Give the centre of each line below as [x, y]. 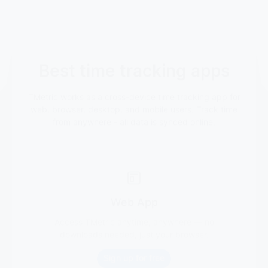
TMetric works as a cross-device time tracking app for [134, 80]
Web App [134, 186]
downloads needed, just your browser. [134, 218]
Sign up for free [134, 241]
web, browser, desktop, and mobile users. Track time [134, 93]
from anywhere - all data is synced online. [134, 106]
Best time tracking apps [134, 55]
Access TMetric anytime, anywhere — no [134, 205]
